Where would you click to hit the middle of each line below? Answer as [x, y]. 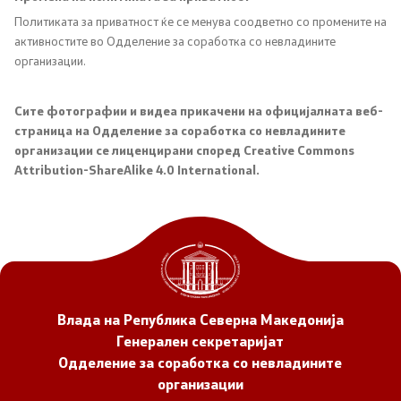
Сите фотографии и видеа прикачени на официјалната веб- [199, 111]
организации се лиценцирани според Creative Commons [184, 150]
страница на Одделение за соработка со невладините [180, 130]
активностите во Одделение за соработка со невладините [175, 41]
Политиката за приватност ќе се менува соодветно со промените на [200, 21]
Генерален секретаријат [200, 340]
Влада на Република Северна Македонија [200, 319]
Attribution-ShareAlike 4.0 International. [137, 170]
